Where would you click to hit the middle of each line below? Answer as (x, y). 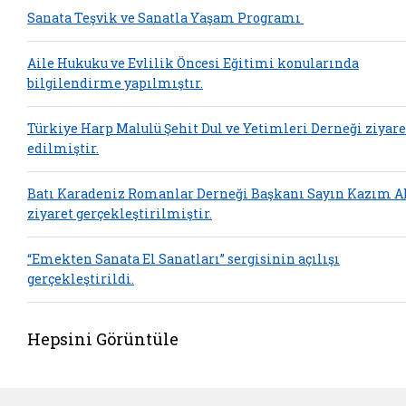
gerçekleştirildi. (81, 279)
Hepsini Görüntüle (103, 338)
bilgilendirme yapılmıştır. (115, 83)
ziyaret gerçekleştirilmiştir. (120, 214)
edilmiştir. (63, 149)
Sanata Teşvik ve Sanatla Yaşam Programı (165, 18)
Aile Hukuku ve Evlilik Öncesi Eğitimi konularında (193, 63)
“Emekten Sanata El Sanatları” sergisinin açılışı (184, 259)
